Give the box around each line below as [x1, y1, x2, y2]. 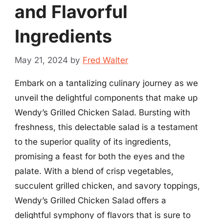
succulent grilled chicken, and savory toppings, [15, 180, 200, 191]
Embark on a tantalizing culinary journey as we [15, 78, 198, 88]
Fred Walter [83, 55, 128, 65]
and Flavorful [15, 1, 128, 22]
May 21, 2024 [15, 55, 68, 65]
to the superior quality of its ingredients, [15, 136, 171, 147]
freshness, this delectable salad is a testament [15, 122, 198, 132]
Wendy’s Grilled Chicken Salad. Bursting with [15, 107, 190, 117]
